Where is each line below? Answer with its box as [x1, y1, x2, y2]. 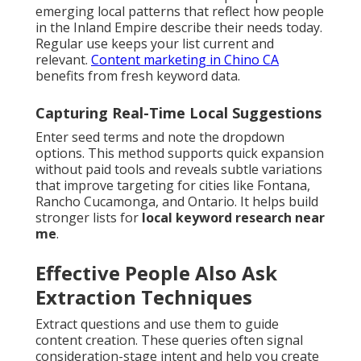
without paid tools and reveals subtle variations [35, 160, 322, 179]
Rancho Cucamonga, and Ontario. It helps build [35, 193, 318, 211]
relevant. [35, 51, 91, 69]
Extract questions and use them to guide [35, 315, 279, 334]
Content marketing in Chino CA [91, 51, 279, 69]
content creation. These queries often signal [35, 331, 303, 350]
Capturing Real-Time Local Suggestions [35, 103, 322, 123]
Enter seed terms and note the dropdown [35, 128, 284, 147]
